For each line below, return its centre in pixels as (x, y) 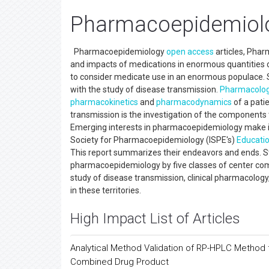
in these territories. (107, 190)
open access (190, 52)
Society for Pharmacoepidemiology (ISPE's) (153, 140)
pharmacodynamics (194, 102)
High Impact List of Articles (155, 219)
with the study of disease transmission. (145, 89)
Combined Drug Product (119, 262)
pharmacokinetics (104, 102)
